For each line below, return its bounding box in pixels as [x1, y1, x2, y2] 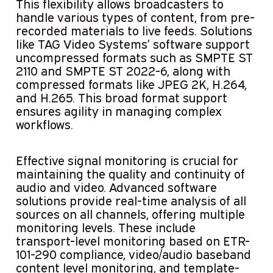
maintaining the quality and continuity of [15, 166, 245, 181]
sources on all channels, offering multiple [15, 206, 245, 221]
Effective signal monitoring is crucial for [15, 152, 238, 168]
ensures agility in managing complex [15, 104, 222, 119]
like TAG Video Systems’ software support [15, 37, 250, 52]
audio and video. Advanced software [15, 179, 217, 194]
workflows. [15, 117, 73, 132]
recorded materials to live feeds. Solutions [15, 23, 252, 38]
